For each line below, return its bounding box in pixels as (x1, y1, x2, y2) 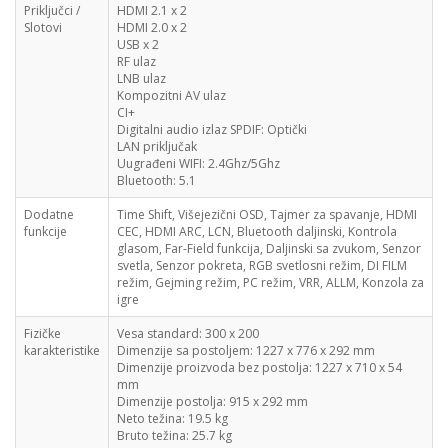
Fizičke (24, 325, 61, 342)
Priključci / (24, 2, 80, 19)
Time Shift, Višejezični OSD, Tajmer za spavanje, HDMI (117, 206, 417, 223)
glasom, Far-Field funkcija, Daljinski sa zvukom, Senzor (117, 240, 421, 257)
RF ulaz (117, 53, 156, 70)
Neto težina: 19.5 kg (117, 410, 228, 427)
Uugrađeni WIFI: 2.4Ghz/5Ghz (117, 155, 280, 172)
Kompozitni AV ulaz (117, 87, 226, 104)
